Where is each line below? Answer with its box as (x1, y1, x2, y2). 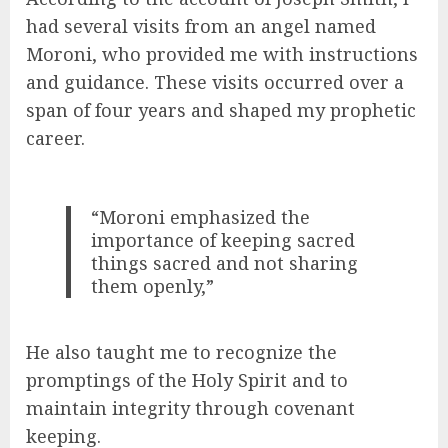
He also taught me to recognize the (26, 340, 337, 365)
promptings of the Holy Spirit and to (26, 368, 348, 393)
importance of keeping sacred (91, 227, 356, 252)
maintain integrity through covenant (26, 396, 355, 421)
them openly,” (91, 273, 215, 298)
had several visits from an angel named (26, 13, 376, 38)
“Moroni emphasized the (91, 204, 311, 229)
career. (26, 125, 85, 150)
